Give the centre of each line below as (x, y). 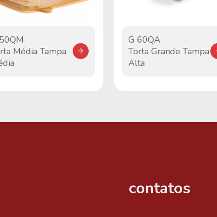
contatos (160, 188)
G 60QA (144, 39)
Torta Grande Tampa (169, 51)
